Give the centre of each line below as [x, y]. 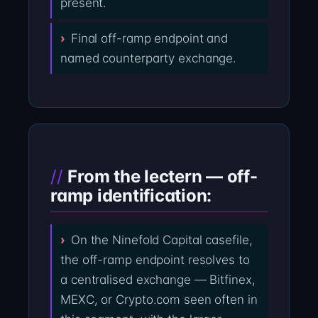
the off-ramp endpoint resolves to [155, 260]
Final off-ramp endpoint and [149, 39]
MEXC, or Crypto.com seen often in [159, 300]
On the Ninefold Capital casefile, [161, 240]
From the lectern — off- [163, 176]
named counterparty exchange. [149, 59]
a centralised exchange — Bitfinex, [158, 280]
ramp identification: [131, 195]
